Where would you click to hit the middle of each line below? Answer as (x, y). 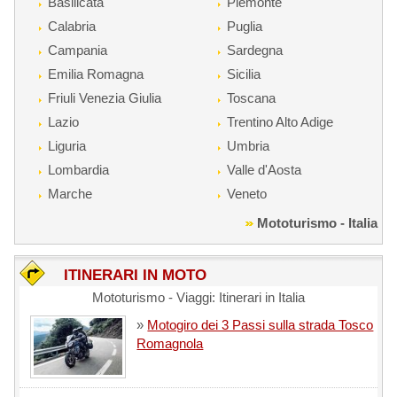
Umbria (248, 145)
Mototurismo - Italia (317, 222)
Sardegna (254, 50)
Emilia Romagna (96, 74)
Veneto (246, 193)
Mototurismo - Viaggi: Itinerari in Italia (198, 297)
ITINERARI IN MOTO (136, 275)
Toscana (251, 97)
